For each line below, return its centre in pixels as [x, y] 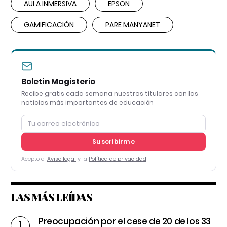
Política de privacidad [118, 159]
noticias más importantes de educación [87, 103]
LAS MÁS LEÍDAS [51, 197]
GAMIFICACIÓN [49, 25]
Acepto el [34, 159]
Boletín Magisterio [58, 82]
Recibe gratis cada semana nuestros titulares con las [110, 94]
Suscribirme [113, 142]
